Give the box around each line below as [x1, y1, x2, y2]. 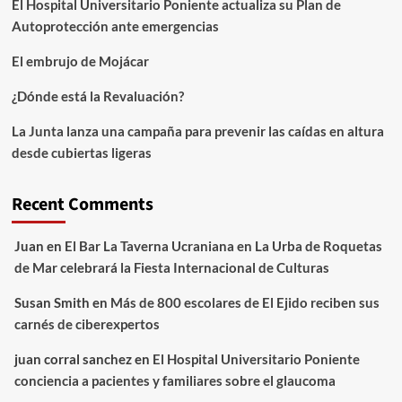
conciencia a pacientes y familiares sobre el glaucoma [13, 371, 336, 389]
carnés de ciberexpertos [13, 315, 160, 332]
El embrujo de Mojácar [11, 52, 149, 69]
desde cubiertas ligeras [11, 144, 152, 161]
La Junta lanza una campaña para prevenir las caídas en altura [11, 122, 384, 139]
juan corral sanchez [13, 350, 132, 367]
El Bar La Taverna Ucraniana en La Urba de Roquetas [64, 237, 382, 254]
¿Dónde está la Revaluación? [11, 87, 184, 104]
